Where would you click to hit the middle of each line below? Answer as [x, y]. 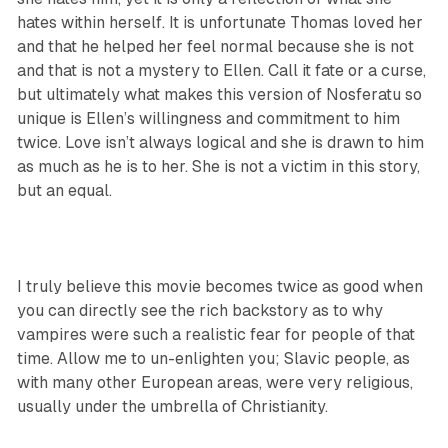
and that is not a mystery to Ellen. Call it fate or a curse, [221, 71]
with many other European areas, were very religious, [214, 383]
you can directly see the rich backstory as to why [199, 311]
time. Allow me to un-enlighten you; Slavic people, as [213, 359]
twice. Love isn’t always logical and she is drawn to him [220, 143]
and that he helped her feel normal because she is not [215, 47]
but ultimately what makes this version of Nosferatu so [219, 95]
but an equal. [64, 191]
